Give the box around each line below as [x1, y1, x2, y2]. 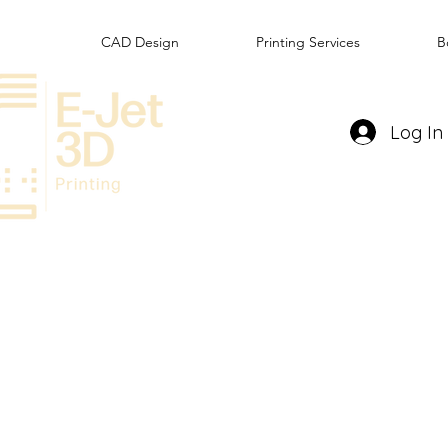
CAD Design [101, 33, 179, 51]
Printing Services [256, 33, 360, 51]
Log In [390, 120, 443, 144]
